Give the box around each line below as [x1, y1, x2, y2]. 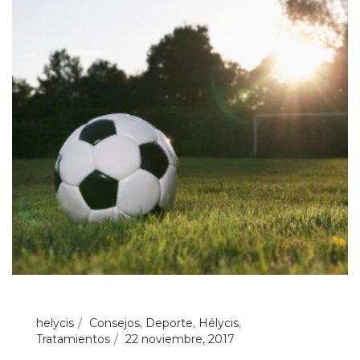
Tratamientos [36, 331, 110, 346]
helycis [36, 315, 74, 330]
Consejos [89, 315, 140, 330]
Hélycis [198, 315, 239, 330]
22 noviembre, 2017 [125, 331, 235, 346]
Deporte [145, 315, 193, 330]
